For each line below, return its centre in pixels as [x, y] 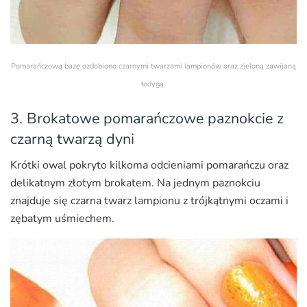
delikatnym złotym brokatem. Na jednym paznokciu [135, 183]
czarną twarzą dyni [72, 139]
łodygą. [153, 84]
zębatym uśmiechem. [62, 219]
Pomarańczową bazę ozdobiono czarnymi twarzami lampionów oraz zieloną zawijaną [153, 66]
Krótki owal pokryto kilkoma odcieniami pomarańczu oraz [149, 165]
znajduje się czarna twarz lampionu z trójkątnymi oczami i [149, 201]
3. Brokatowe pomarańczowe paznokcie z [147, 118]
